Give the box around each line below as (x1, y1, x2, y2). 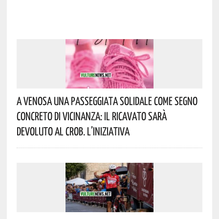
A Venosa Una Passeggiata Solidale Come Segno (16, 93, 197, 108)
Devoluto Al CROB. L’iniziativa (16, 124, 130, 138)
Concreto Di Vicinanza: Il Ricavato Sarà (16, 109, 167, 123)
